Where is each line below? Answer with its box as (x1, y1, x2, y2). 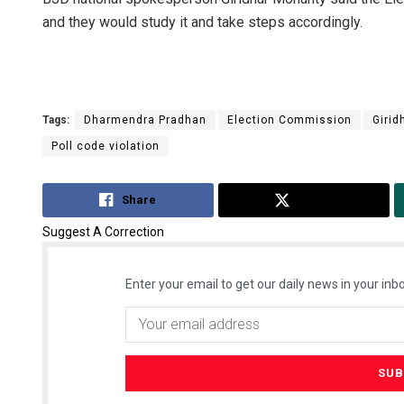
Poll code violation (51, 140, 160, 153)
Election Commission (227, 114, 352, 127)
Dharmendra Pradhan (84, 114, 207, 127)
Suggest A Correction (42, 224, 164, 239)
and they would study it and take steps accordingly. (42, 14, 363, 32)
